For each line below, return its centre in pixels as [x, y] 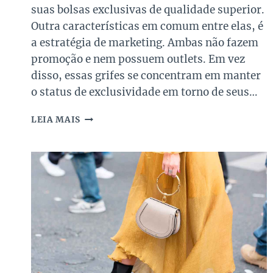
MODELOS [103, 194]
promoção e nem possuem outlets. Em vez [138, 59]
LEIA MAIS [56, 120]
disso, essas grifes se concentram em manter [146, 76]
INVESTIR [103, 232]
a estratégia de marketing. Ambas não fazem [145, 43]
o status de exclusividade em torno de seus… [144, 92]
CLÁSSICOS [105, 207]
